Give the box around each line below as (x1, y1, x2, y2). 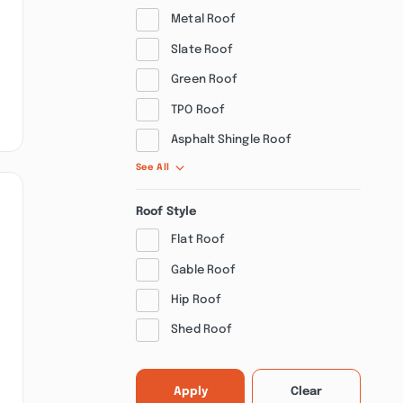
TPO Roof (171, 103, 225, 116)
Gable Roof (171, 263, 236, 276)
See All (136, 162, 169, 172)
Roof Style (136, 204, 196, 218)
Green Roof (171, 73, 237, 86)
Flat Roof (171, 233, 225, 246)
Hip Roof (171, 293, 221, 307)
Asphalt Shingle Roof (171, 133, 291, 147)
